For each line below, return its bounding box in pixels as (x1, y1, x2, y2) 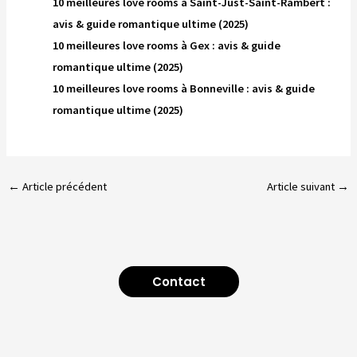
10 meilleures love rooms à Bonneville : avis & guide (53, 80, 316, 96)
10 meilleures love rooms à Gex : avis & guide (53, 37, 281, 53)
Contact (151, 273, 206, 290)
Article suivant (267, 179, 338, 194)
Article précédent (19, 179, 107, 194)
